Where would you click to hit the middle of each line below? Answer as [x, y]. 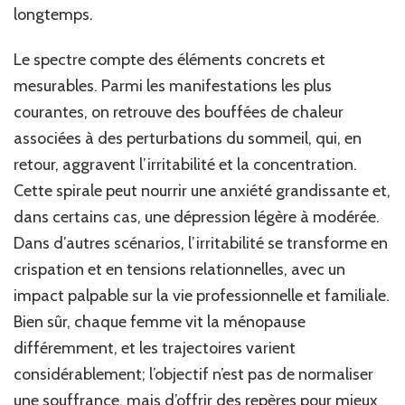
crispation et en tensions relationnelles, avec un [179, 270]
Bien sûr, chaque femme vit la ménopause [160, 322]
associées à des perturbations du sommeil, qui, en [188, 139]
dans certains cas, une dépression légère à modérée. [197, 217]
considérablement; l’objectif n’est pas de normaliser [193, 375]
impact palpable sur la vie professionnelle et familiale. [202, 296]
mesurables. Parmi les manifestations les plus [173, 86]
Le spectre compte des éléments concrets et [170, 60]
